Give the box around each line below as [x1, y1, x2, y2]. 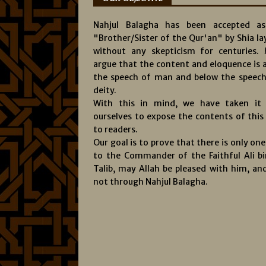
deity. [93, 85, 116, 96]
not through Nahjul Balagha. [93, 176, 208, 187]
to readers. [93, 124, 138, 135]
